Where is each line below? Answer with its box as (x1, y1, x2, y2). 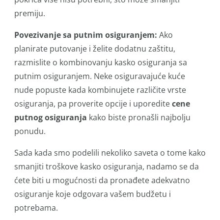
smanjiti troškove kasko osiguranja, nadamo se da (14, 161, 199, 172)
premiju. (14, 8, 45, 19)
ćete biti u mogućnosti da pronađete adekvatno (14, 175, 190, 186)
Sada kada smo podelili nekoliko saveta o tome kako (14, 147, 206, 158)
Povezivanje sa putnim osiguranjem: (14, 29, 159, 40)
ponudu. (14, 126, 46, 137)
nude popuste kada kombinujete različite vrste (14, 84, 186, 95)
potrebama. (14, 202, 58, 213)
